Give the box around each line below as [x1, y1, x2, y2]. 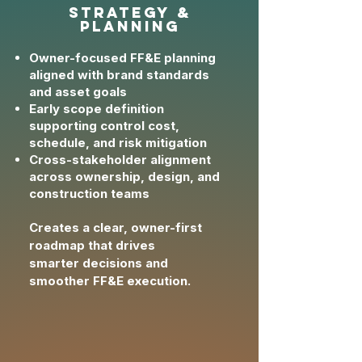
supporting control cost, [29, 118, 179, 133]
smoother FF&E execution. [29, 273, 191, 288]
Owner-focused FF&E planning [29, 50, 216, 65]
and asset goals [29, 84, 127, 99]
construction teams [29, 186, 149, 201]
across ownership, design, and [29, 169, 220, 184]
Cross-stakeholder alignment [29, 152, 211, 167]
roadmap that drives [29, 238, 155, 253]
